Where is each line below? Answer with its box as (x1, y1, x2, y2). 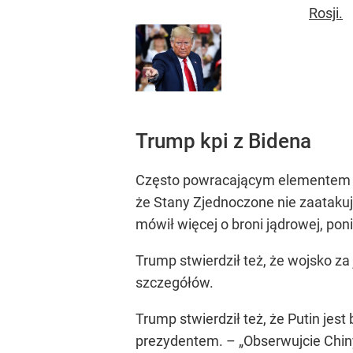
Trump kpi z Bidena (136, 129, 311, 154)
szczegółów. (136, 274, 214, 292)
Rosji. (309, 4, 343, 21)
